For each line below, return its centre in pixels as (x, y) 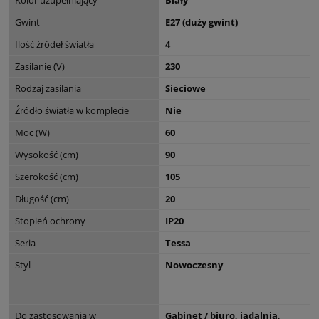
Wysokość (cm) (47, 154)
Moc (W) (32, 132)
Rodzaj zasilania (48, 88)
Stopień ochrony (50, 220)
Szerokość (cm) (47, 176)
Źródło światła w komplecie (72, 110)
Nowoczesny (194, 265)
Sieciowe (185, 88)
